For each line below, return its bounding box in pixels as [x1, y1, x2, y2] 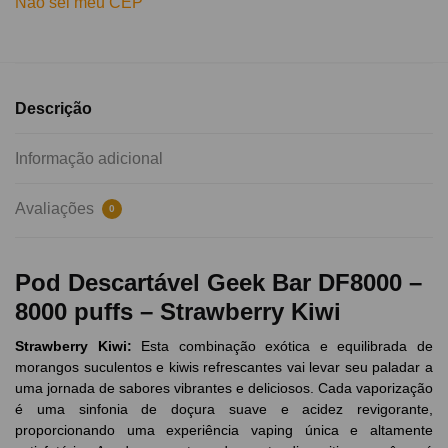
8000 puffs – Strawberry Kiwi [15, 297, 341, 325]
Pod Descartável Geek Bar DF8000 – [15, 268, 422, 296]
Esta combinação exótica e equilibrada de [141, 337, 434, 354]
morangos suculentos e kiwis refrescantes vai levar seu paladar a [15, 358, 433, 375]
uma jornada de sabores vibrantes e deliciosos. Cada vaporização [15, 379, 433, 396]
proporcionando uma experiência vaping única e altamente [15, 421, 433, 438]
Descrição [15, 99, 92, 117]
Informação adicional [15, 149, 163, 167]
